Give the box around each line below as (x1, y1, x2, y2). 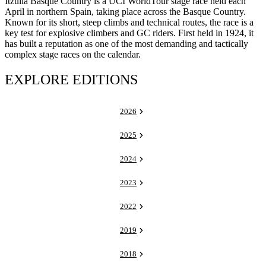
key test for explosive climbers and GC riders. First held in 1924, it (5, 27, 254, 38)
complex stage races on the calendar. (5, 49, 141, 59)
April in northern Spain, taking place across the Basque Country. (5, 6, 246, 17)
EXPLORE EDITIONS (5, 71, 138, 87)
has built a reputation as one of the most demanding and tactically (5, 38, 248, 49)
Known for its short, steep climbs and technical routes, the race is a (5, 17, 254, 27)
